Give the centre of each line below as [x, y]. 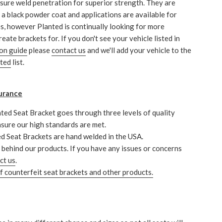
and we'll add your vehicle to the [139, 50]
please [39, 50]
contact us [69, 50]
